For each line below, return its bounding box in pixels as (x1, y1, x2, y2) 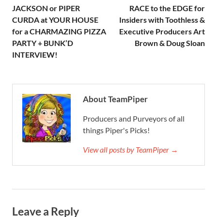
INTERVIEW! (12, 50, 58, 60)
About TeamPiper (83, 94, 148, 105)
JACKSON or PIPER (12, 3, 80, 13)
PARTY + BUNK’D (12, 38, 73, 48)
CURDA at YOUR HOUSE (12, 15, 98, 25)
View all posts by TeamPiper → (83, 145, 178, 155)
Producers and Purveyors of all (83, 114, 185, 124)
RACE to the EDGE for (129, 3, 205, 13)
